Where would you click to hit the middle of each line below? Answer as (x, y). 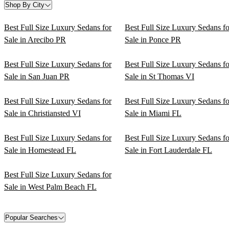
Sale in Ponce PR (153, 40)
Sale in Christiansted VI (42, 113)
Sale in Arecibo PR (35, 40)
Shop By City (25, 5)
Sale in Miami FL (153, 113)
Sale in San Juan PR (37, 77)
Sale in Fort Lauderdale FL (168, 150)
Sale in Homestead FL (40, 150)
